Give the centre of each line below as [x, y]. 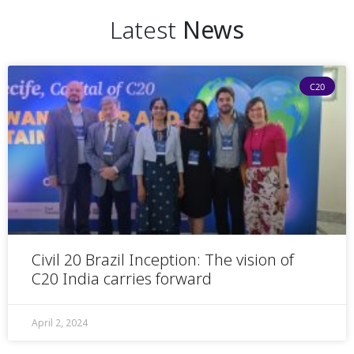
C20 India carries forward [124, 278]
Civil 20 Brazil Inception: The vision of [163, 259]
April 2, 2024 [60, 322]
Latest [146, 29]
